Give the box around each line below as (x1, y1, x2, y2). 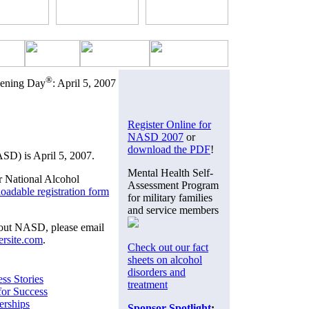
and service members (128, 203, 219, 216)
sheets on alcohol (128, 253, 202, 266)
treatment (128, 278, 168, 290)
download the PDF (128, 143, 210, 155)
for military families (128, 191, 212, 203)
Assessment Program (128, 179, 219, 191)
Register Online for (128, 118, 211, 130)
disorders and (128, 266, 186, 278)
